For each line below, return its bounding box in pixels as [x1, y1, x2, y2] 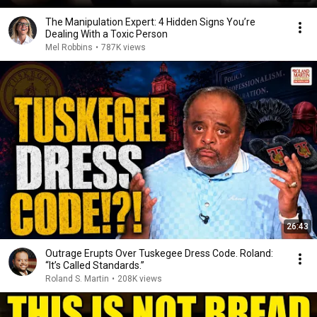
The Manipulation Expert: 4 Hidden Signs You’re [45, 16, 255, 28]
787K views [101, 42, 146, 52]
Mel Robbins [45, 42, 93, 52]
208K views [117, 274, 162, 284]
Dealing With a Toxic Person [45, 28, 168, 40]
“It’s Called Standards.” [45, 260, 144, 271]
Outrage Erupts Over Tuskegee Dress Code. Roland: [45, 248, 273, 259]
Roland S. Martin [45, 274, 109, 284]
